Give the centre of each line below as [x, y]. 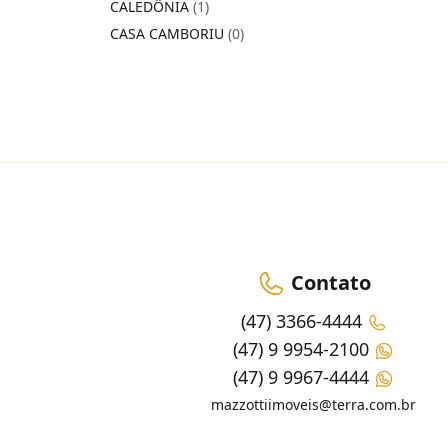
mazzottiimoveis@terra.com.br [313, 405]
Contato [328, 282]
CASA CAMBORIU [169, 33]
